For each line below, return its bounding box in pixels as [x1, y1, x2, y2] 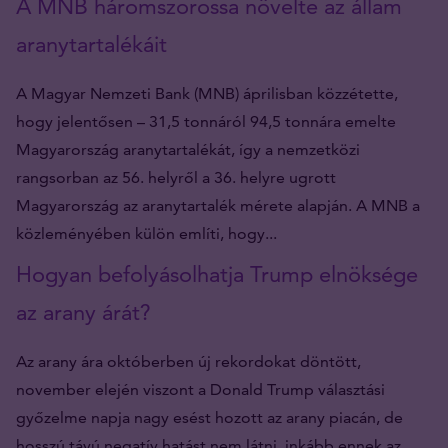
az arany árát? [16, 298, 151, 326]
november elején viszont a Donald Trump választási [16, 379, 385, 399]
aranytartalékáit [16, 30, 167, 58]
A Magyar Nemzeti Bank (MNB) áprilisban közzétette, [16, 83, 398, 103]
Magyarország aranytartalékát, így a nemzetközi [16, 139, 360, 159]
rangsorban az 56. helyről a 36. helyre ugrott [16, 167, 336, 187]
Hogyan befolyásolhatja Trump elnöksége [16, 260, 418, 288]
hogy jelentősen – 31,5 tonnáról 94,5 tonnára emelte [16, 111, 396, 131]
